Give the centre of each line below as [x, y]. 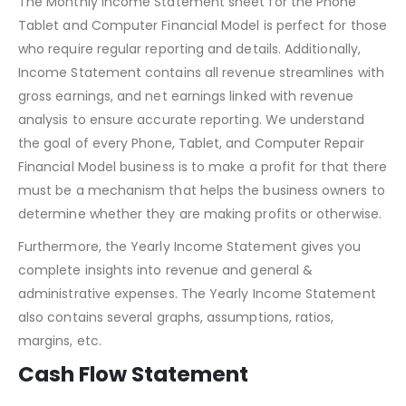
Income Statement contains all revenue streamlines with [201, 117]
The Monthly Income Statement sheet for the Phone [188, 47]
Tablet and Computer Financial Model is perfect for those [203, 70]
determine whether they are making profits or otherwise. [200, 259]
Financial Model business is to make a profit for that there [203, 212]
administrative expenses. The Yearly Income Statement [197, 338]
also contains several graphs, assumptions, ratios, [176, 362]
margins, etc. [60, 386]
